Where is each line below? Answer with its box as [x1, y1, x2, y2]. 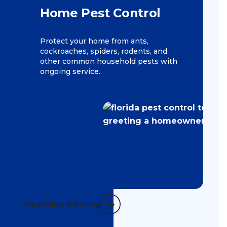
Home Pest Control [40, 6, 161, 21]
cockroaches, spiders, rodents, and [40, 47, 167, 56]
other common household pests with [40, 57, 177, 66]
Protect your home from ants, [40, 36, 148, 46]
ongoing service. [40, 67, 100, 77]
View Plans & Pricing [24, 200, 100, 209]
